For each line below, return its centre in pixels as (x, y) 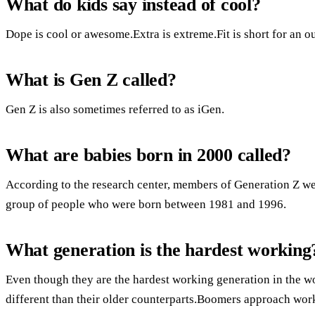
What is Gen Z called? (91, 79)
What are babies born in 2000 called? (148, 155)
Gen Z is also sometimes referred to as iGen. (115, 109)
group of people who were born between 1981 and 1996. (146, 204)
